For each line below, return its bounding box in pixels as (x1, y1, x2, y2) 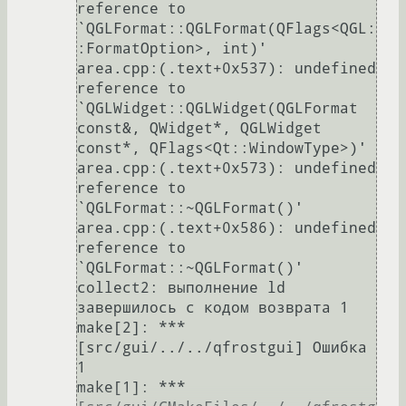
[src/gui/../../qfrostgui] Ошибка (77, 339, 367, 357)
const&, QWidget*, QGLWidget (77, 120, 322, 138)
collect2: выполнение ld (77, 279, 285, 297)
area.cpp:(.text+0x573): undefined (77, 159, 376, 178)
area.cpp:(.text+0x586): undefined (77, 219, 376, 237)
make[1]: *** (77, 379, 186, 397)
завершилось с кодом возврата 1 (77, 299, 349, 317)
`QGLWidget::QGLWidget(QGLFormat (77, 100, 358, 118)
